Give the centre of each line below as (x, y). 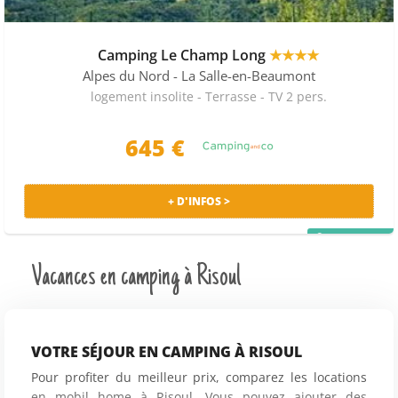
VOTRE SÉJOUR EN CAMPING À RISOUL (167, 351)
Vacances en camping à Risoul (136, 277)
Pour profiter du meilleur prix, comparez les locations (199, 377)
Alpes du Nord (126, 76)
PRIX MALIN (358, 240)
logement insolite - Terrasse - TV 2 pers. (208, 97)
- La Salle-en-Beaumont (244, 76)
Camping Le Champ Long (183, 56)
